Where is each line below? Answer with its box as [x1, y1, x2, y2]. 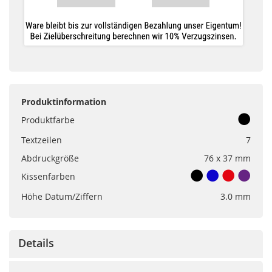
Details [18, 235, 54, 250]
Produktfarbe [21, 114, 75, 126]
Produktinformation [21, 95, 106, 107]
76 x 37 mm [204, 152, 251, 164]
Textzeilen [21, 134, 62, 146]
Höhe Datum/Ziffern [21, 190, 103, 202]
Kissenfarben [21, 170, 75, 182]
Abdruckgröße [21, 152, 79, 164]
